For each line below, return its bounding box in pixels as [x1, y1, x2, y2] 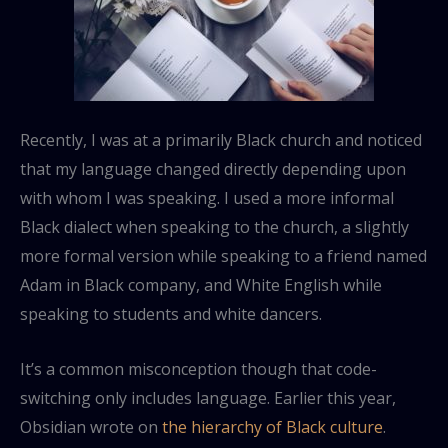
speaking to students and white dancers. [20, 303, 322, 326]
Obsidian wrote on [20, 415, 162, 438]
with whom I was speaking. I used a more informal [20, 187, 394, 210]
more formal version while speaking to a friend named [20, 245, 427, 268]
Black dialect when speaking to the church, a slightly [20, 216, 409, 239]
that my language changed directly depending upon [20, 158, 406, 181]
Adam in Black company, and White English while [20, 274, 382, 297]
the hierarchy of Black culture [162, 415, 383, 438]
